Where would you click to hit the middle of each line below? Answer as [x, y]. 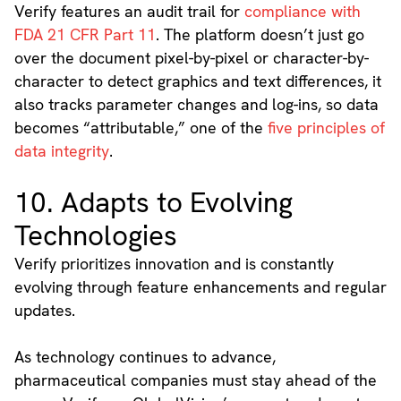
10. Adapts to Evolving [153, 203]
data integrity [61, 151]
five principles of [326, 128]
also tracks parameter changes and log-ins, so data [196, 105]
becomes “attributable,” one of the [141, 128]
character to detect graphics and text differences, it [197, 81]
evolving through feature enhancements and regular [200, 287]
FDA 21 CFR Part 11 [85, 35]
